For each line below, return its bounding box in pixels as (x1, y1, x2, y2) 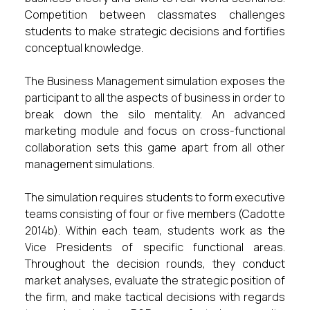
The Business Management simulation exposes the (25, 73, 285, 89)
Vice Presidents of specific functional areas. (25, 239, 285, 255)
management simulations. (25, 156, 154, 172)
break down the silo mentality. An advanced (25, 107, 285, 122)
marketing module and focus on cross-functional (25, 123, 285, 138)
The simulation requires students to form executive (25, 190, 285, 205)
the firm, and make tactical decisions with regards (25, 289, 285, 304)
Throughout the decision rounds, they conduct (25, 256, 285, 271)
